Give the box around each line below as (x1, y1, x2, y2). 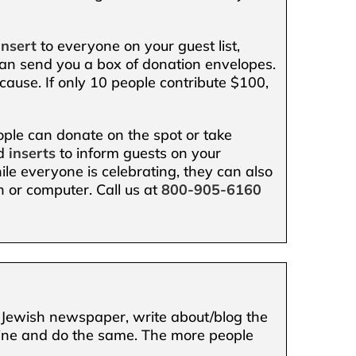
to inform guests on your (60, 143, 222, 162)
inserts (9, 143, 56, 162)
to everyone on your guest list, (37, 36, 241, 55)
